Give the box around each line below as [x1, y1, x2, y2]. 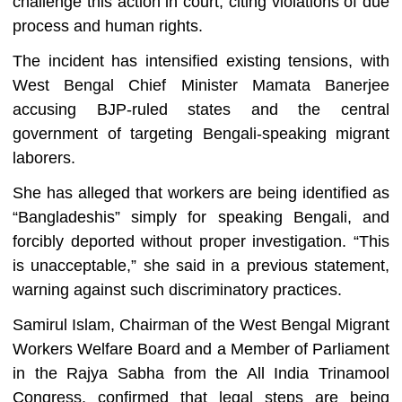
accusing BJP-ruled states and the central [13, 100, 389, 119]
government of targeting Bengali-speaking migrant [13, 125, 389, 144]
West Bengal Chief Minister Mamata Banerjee [13, 76, 389, 95]
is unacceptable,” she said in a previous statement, [13, 257, 389, 275]
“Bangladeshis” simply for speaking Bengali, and [13, 208, 389, 227]
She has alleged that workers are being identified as [13, 184, 389, 203]
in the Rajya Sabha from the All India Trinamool [13, 364, 389, 383]
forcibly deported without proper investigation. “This [13, 232, 389, 251]
